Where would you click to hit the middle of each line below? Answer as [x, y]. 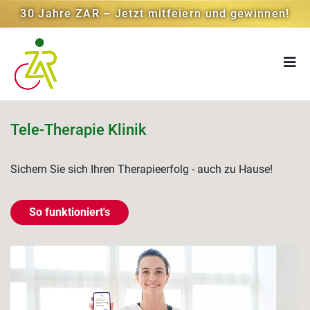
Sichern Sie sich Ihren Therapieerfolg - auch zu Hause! [142, 169]
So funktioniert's [70, 212]
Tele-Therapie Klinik [78, 130]
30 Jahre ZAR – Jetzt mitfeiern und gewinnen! [155, 13]
